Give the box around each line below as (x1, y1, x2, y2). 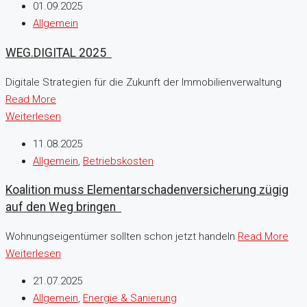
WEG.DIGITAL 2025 (5, 45, 112, 60)
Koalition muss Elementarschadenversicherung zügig (5, 183, 288, 197)
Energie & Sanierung (83, 291, 177, 304)
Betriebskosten (83, 154, 153, 167)
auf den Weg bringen (5, 200, 121, 214)
